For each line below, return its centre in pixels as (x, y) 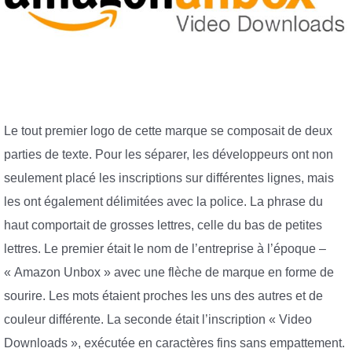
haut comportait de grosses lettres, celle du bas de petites (163, 225)
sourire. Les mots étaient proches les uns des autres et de (163, 296)
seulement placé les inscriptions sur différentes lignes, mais (169, 178)
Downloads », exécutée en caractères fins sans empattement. (174, 343)
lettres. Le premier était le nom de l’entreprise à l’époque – (165, 249)
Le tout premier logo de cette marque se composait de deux (168, 131)
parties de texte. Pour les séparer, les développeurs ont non (169, 155)
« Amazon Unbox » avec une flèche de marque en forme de (169, 273)
